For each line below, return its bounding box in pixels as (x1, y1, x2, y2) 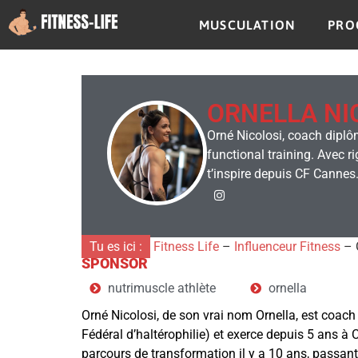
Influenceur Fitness (234, 239, 340, 255)
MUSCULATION (198, 18, 296, 32)
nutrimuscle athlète (107, 280, 216, 296)
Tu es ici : (89, 239, 142, 255)
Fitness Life (153, 239, 219, 255)
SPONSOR (82, 254, 148, 272)
